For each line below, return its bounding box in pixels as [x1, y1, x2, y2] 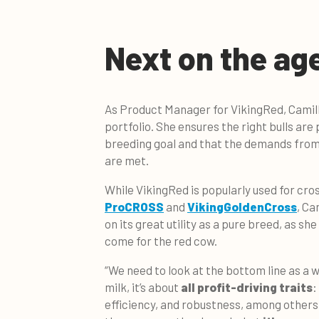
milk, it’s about [105, 279, 181, 294]
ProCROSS [105, 199, 164, 214]
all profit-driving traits [181, 279, 313, 294]
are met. [105, 152, 149, 167]
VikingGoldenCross [187, 199, 297, 214]
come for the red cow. [105, 233, 217, 248]
